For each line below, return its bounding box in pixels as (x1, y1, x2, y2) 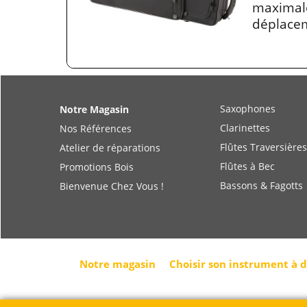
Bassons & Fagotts (220, 185, 303, 199)
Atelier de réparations (60, 147, 160, 161)
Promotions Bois (60, 167, 134, 180)
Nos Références (60, 128, 132, 142)
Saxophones (220, 108, 275, 122)
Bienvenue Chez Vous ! (60, 186, 164, 199)
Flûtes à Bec (220, 166, 275, 180)
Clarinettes (220, 127, 270, 141)
